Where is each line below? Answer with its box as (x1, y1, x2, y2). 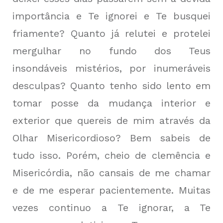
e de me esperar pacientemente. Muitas (12, 184, 211, 196)
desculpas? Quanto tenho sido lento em (12, 80, 211, 92)
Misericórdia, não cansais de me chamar (12, 167, 211, 179)
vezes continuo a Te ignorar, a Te (12, 202, 211, 214)
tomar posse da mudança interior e (12, 97, 211, 109)
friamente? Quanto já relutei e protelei (12, 27, 211, 39)
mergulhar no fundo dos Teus (12, 45, 211, 57)
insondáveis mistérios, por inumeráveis (12, 62, 211, 74)
